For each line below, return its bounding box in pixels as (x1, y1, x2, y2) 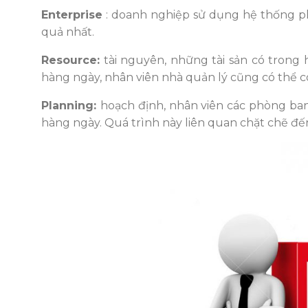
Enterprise (41, 8, 102, 22)
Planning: (41, 99, 100, 113)
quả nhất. (41, 25, 94, 39)
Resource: (41, 54, 100, 67)
